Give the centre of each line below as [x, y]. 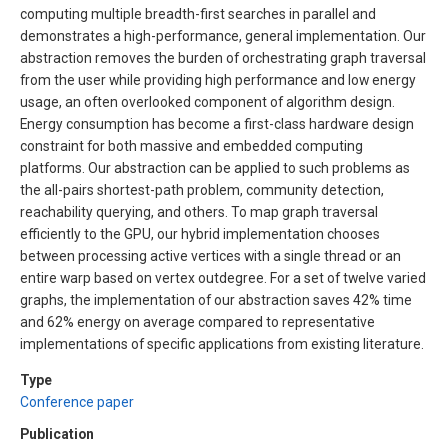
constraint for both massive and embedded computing [191, 146]
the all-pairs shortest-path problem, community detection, [202, 190]
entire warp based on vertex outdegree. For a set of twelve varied [223, 278]
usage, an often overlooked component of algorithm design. [207, 102]
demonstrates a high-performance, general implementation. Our [223, 36]
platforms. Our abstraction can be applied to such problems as [215, 168]
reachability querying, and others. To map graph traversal [199, 212]
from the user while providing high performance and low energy [218, 80]
